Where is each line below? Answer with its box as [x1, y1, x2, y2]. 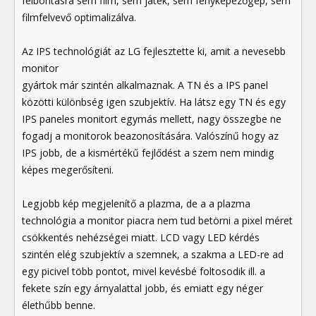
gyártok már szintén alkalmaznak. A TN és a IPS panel [22, 78, 268, 92]
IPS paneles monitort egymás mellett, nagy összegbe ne [22, 112, 281, 126]
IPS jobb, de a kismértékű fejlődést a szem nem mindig [22, 146, 274, 160]
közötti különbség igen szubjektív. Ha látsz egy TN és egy [22, 95, 286, 109]
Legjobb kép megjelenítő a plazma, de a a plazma [22, 197, 250, 211]
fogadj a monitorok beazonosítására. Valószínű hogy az [22, 129, 279, 143]
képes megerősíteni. [22, 163, 114, 177]
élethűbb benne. [22, 298, 95, 312]
